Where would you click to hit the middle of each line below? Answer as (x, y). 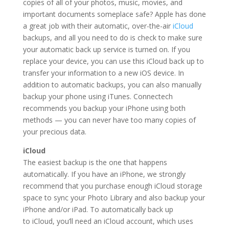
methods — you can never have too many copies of (109, 120)
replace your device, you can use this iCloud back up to (113, 61)
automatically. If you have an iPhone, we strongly (104, 174)
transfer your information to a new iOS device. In (103, 73)
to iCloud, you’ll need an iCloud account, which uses (108, 221)
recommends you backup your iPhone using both (104, 108)
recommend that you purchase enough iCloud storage (112, 186)
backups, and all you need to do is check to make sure (112, 38)
